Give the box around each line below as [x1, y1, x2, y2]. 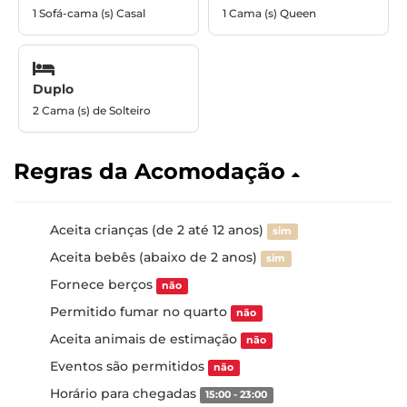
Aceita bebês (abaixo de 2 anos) [50, 249, 261, 265]
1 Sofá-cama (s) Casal [33, 5, 145, 20]
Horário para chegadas [50, 385, 200, 402]
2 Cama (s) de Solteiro [33, 104, 151, 117]
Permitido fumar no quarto [50, 303, 231, 320]
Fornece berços [50, 276, 156, 293]
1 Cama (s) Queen [223, 5, 316, 20]
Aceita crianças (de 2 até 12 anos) [50, 222, 267, 238]
